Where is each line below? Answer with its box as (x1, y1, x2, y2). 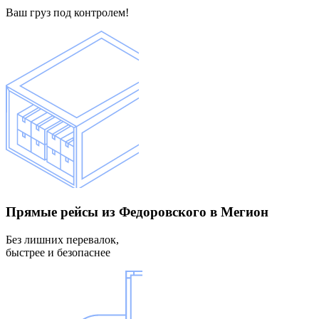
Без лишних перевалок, (6, 233, 119, 246)
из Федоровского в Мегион (98, 204, 268, 220)
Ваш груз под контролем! (6, 6, 129, 19)
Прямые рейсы (6, 204, 98, 220)
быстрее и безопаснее (6, 246, 110, 258)
